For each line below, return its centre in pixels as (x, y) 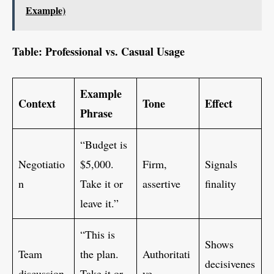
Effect (219, 104)
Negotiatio (42, 164)
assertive (161, 184)
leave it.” (99, 203)
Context (37, 104)
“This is (98, 235)
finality (220, 184)
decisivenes (230, 264)
